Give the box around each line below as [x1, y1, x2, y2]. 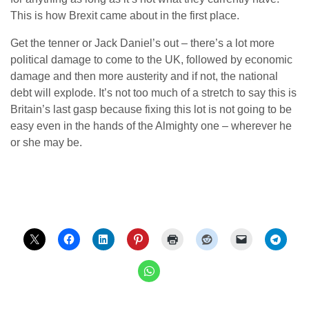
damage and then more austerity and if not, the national [10, 70, 278, 82]
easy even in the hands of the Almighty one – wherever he [10, 119, 292, 132]
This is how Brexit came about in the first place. [10, 9, 239, 21]
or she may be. [10, 136, 82, 148]
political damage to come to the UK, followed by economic [10, 53, 292, 66]
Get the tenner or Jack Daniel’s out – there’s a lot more [10, 37, 275, 49]
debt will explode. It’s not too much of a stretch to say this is [10, 86, 297, 99]
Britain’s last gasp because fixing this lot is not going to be [10, 103, 292, 115]
